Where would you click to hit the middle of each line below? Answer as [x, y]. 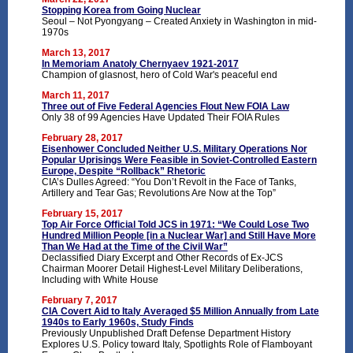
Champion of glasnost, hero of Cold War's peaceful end [159, 74]
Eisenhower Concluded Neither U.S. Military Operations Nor [174, 149]
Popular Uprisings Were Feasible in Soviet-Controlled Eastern [179, 160]
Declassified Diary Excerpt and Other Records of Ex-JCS [162, 257]
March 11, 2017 [75, 95]
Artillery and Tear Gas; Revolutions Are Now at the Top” [158, 193]
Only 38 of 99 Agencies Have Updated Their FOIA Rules [160, 117]
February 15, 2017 [82, 213]
